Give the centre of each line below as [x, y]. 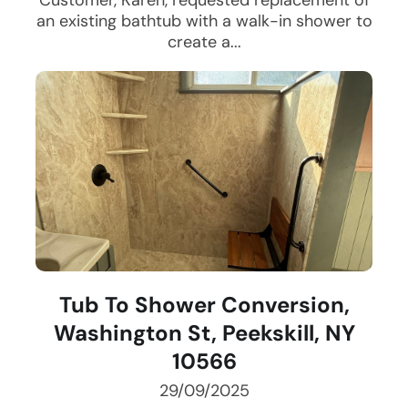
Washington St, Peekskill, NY [204, 333]
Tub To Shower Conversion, [204, 305]
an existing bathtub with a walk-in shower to [204, 21]
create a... [204, 42]
